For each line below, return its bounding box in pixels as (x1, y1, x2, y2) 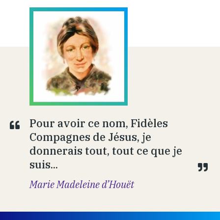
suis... (29, 157, 58, 172)
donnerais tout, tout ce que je (29, 143, 182, 158)
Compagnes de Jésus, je (29, 130, 151, 144)
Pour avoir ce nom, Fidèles (29, 116, 168, 131)
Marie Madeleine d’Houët (29, 178, 134, 192)
